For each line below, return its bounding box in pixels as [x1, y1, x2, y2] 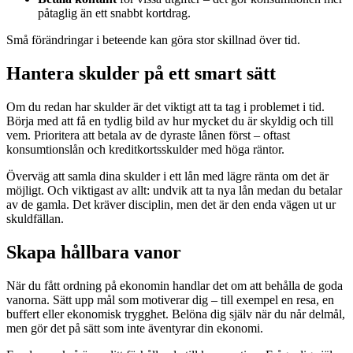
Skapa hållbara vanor [6, 242, 181, 263]
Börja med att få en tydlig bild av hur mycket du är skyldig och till [6, 114, 333, 128]
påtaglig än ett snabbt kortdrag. [38, 6, 191, 20]
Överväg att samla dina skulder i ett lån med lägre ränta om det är [6, 169, 329, 184]
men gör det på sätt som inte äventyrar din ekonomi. [6, 321, 263, 335]
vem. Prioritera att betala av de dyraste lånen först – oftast [6, 128, 290, 143]
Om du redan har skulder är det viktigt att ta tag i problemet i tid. [6, 100, 325, 114]
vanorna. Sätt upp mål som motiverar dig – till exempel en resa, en [6, 292, 334, 307]
